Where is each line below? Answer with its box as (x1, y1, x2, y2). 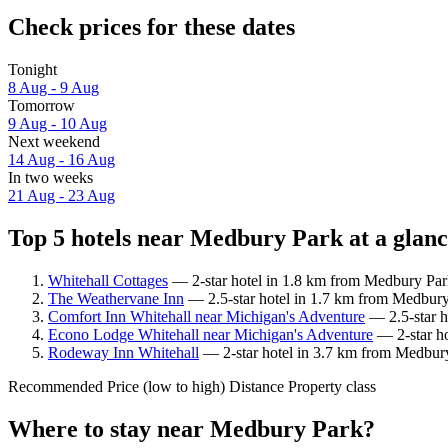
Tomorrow (8, 97, 75, 115)
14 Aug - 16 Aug (8, 151, 115, 169)
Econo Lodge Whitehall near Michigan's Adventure (48, 325, 373, 343)
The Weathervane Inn (48, 289, 184, 307)
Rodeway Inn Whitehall (48, 343, 199, 361)
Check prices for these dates (8, 14, 295, 41)
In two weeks (8, 169, 93, 187)
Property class (288, 377, 376, 395)
